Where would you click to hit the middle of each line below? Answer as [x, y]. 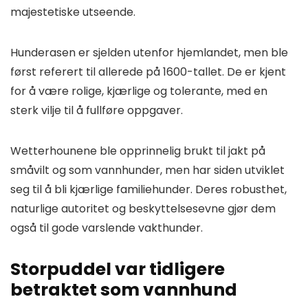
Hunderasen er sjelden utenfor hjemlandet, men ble [149, 52]
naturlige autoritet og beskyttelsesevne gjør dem [143, 208]
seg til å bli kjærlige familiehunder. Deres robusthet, [148, 189]
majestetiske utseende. [74, 12]
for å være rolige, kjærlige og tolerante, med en [139, 91]
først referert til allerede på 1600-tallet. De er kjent [148, 71]
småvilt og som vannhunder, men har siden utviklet [147, 170]
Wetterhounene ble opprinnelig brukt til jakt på [138, 151]
